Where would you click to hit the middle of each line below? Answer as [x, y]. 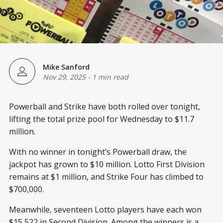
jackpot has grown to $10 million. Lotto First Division [107, 164]
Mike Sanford [66, 67]
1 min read [110, 77]
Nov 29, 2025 [64, 77]
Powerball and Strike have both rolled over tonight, [105, 107]
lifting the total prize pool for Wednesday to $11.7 [102, 119]
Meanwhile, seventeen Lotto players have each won [105, 210]
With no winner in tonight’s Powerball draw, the [98, 152]
